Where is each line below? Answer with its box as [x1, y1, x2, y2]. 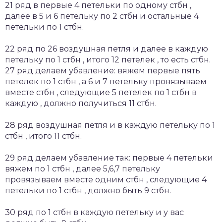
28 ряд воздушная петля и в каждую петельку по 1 [5, 120, 215, 130]
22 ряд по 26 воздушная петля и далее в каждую [5, 44, 208, 54]
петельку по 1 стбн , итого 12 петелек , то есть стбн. [5, 55, 211, 64]
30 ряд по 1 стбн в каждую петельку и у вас [5, 207, 184, 217]
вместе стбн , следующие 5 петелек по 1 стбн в [5, 87, 197, 97]
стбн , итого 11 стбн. [5, 131, 82, 141]
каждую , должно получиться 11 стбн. [5, 98, 157, 108]
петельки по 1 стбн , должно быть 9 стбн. [5, 185, 171, 195]
